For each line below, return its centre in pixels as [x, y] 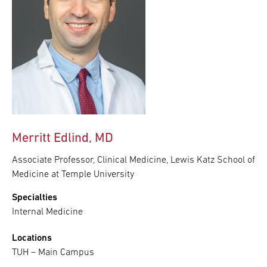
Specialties [35, 198]
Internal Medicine [47, 212]
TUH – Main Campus [53, 253]
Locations [32, 239]
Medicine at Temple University [73, 175]
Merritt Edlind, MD [63, 139]
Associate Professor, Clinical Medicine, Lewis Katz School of [133, 161]
